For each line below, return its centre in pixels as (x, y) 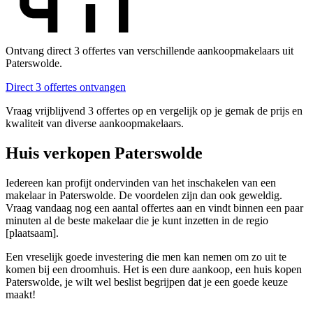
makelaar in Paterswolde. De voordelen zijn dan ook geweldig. (144, 195)
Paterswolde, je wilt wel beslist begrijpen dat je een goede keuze (147, 282)
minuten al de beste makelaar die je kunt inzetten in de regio (137, 220)
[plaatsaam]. (32, 233)
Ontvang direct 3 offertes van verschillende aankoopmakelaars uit (150, 51)
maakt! (21, 294)
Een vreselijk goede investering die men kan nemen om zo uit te (146, 256)
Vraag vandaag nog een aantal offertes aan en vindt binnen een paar (154, 208)
